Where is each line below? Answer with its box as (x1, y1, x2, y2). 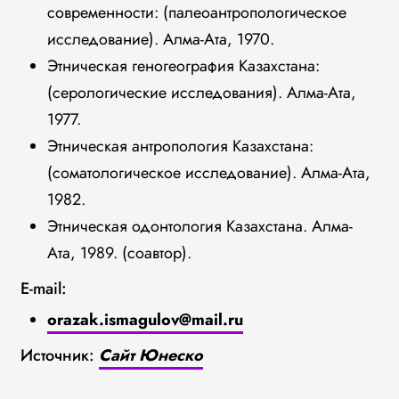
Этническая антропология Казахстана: (46, 134, 313, 158)
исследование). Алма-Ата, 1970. (46, 28, 274, 51)
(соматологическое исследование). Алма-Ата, (46, 161, 370, 184)
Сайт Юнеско (98, 344, 203, 367)
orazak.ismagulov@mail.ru (46, 308, 243, 331)
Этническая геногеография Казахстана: (46, 54, 320, 77)
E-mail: (20, 277, 67, 300)
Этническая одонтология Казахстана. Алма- (46, 215, 353, 238)
